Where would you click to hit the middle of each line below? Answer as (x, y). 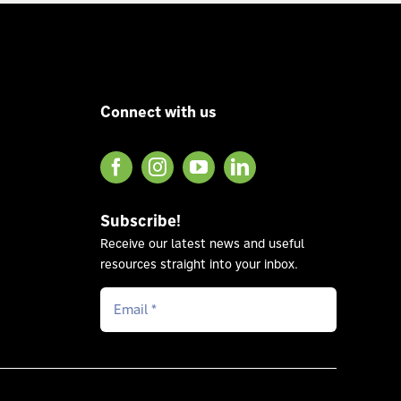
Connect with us (158, 112)
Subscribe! (140, 220)
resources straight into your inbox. (199, 264)
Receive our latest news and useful (202, 243)
